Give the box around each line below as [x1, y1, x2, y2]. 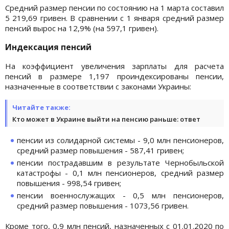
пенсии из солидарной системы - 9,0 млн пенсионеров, [17, 134, 224, 145]
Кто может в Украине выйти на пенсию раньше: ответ [12, 114, 200, 124]
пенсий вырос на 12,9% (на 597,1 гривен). [5, 22, 158, 33]
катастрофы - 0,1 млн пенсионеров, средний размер [17, 167, 224, 178]
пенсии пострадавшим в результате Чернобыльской [17, 157, 224, 168]
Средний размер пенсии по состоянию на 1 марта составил [5, 2, 224, 13]
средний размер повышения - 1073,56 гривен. [17, 200, 189, 211]
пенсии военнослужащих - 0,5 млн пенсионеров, [17, 190, 224, 200]
